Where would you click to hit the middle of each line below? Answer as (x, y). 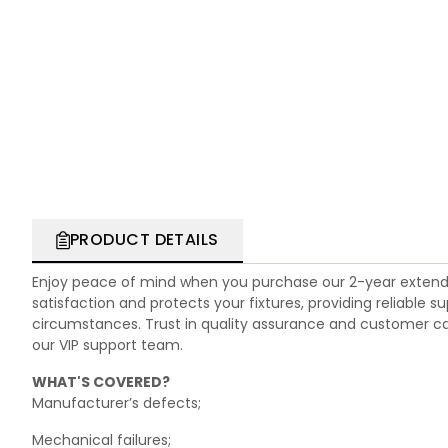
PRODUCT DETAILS (144, 240)
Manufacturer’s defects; (116, 403)
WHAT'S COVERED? (101, 382)
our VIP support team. (109, 345)
